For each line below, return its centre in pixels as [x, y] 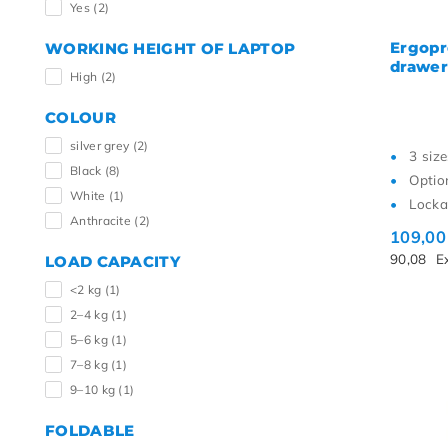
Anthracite [102, 220]
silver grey [101, 145]
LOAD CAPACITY [112, 261]
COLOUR [80, 117]
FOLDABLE [90, 430]
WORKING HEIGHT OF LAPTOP [170, 48]
